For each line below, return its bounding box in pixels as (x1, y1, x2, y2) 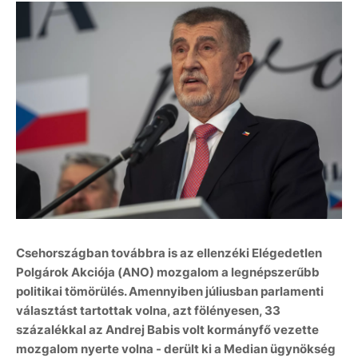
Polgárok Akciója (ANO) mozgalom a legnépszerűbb (16, 265, 320, 280)
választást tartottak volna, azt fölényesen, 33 (16, 303, 280, 319)
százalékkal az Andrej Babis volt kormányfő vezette (16, 322, 319, 338)
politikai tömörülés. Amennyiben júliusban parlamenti (16, 284, 324, 300)
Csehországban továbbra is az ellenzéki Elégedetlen (16, 245, 322, 261)
